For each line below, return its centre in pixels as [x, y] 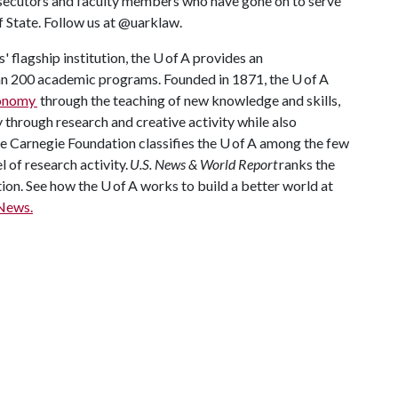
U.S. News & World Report [203, 164]
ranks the [306, 164]
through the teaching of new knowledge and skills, [189, 100]
